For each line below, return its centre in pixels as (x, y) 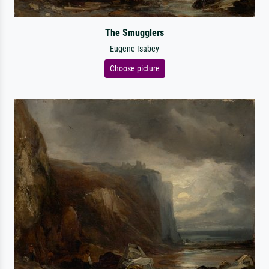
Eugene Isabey (134, 49)
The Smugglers (134, 33)
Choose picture (134, 68)
